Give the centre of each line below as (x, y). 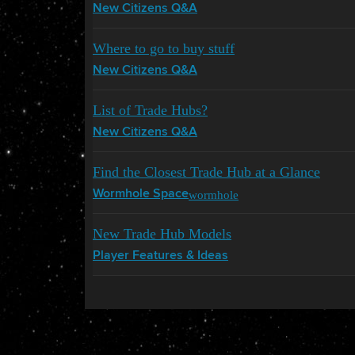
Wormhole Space (141, 194)
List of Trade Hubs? (150, 110)
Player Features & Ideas (160, 256)
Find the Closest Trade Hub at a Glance (206, 172)
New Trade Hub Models (162, 234)
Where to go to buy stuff (164, 48)
